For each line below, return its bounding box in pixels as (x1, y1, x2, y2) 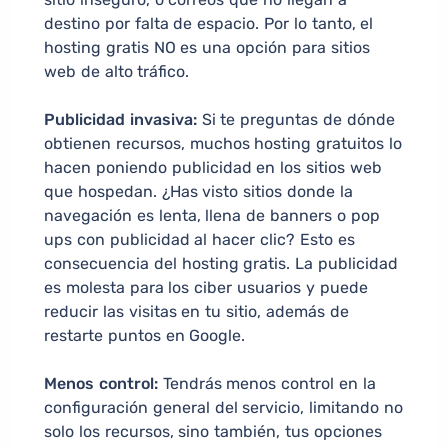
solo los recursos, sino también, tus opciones (44, 422, 382, 442)
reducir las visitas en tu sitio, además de (44, 302, 349, 322)
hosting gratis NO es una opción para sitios (44, 38, 370, 58)
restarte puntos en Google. (44, 326, 246, 346)
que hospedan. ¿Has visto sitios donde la (44, 182, 353, 202)
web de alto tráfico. (44, 62, 190, 82)
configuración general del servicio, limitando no (44, 398, 403, 418)
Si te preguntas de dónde (196, 110, 395, 130)
